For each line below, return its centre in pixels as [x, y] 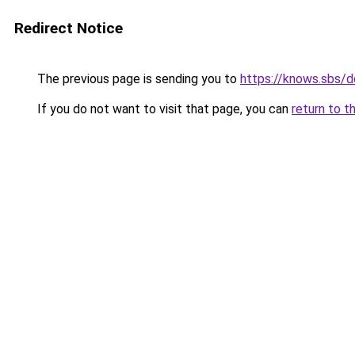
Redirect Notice [69, 28]
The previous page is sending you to [137, 79]
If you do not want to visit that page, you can [163, 109]
